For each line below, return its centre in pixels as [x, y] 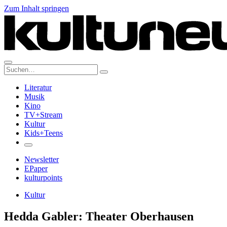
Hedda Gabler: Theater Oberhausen [99, 216]
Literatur [38, 87]
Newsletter [42, 159]
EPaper [36, 168]
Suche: [14, 68]
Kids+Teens [44, 133]
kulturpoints [43, 178]
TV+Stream [43, 115]
